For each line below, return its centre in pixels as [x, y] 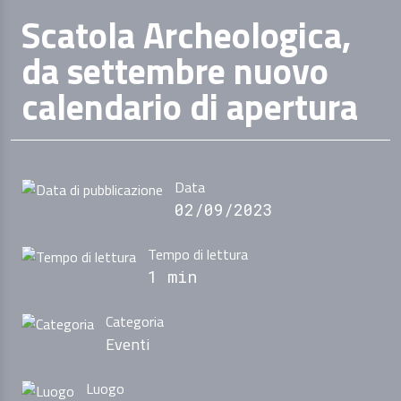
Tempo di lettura [197, 255]
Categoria [134, 322]
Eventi [127, 345]
